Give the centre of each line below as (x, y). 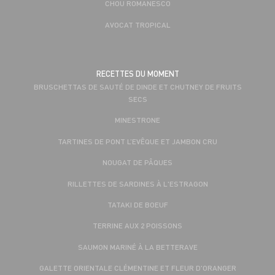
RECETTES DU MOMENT (137, 74)
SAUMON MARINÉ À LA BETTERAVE (137, 246)
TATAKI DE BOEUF (137, 204)
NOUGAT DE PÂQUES (137, 162)
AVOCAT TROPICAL (137, 24)
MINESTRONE (137, 120)
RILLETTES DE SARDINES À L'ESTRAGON (137, 183)
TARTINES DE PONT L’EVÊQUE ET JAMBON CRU (137, 141)
